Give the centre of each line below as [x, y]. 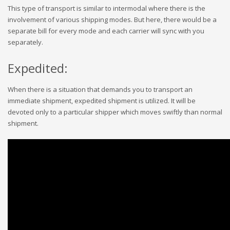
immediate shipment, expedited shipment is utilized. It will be [102, 101]
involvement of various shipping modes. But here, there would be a [112, 20]
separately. [25, 42]
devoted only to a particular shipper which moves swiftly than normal [115, 112]
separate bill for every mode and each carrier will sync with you [106, 31]
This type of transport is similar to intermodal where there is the [107, 8]
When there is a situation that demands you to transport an [100, 89]
